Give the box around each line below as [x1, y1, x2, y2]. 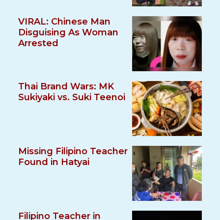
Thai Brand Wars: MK [18, 81, 114, 92]
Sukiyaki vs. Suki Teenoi [18, 92, 126, 103]
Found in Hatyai [18, 157, 90, 167]
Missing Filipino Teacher [18, 146, 128, 157]
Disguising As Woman [18, 27, 119, 38]
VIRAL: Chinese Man [18, 16, 111, 27]
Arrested [18, 38, 59, 49]
